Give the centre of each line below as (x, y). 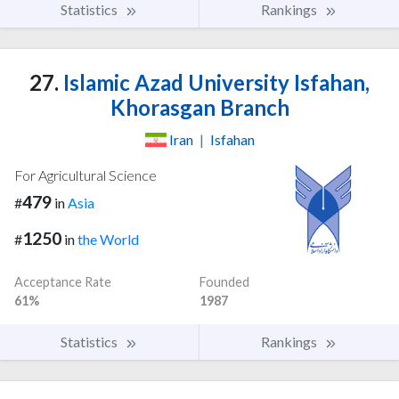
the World (108, 239)
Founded (224, 281)
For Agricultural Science (85, 175)
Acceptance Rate (63, 281)
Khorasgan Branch (199, 108)
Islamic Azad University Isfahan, (214, 83)
